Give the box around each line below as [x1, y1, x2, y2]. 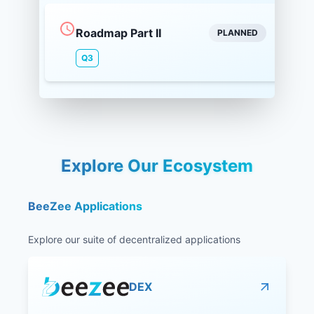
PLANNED [217, 27, 258, 39]
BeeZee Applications [28, 199, 142, 214]
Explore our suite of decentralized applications [28, 233, 240, 246]
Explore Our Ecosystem [61, 156, 253, 176]
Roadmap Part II [76, 25, 161, 40]
